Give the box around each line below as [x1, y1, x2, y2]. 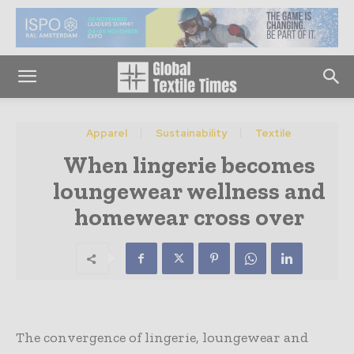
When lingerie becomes [62, 151, 315, 179]
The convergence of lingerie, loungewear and [16, 329, 308, 346]
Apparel [86, 126, 127, 140]
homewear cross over [73, 203, 304, 232]
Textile [255, 126, 292, 140]
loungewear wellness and [52, 177, 326, 205]
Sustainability [156, 126, 227, 140]
